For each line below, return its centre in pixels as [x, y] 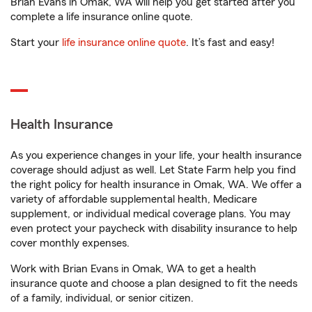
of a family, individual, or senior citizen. [102, 298]
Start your [36, 42]
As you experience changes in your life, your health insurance [156, 155]
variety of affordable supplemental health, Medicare [134, 199]
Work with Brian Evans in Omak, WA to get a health [133, 269]
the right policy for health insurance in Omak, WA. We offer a [156, 185]
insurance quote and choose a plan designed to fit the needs [154, 283]
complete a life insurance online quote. [102, 17]
